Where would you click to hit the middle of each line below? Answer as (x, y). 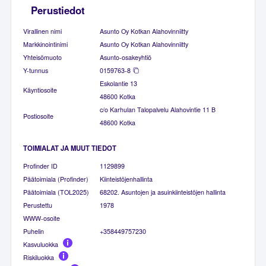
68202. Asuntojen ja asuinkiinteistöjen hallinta (163, 192)
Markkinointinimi (46, 45)
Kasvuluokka (41, 244)
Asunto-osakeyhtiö (126, 58)
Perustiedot (58, 10)
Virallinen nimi (43, 31)
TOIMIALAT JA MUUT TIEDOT (70, 148)
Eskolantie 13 (119, 84)
